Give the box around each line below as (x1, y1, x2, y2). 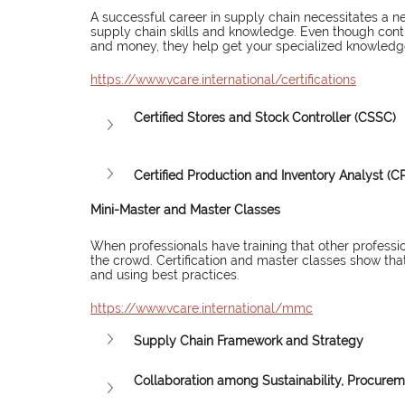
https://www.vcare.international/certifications (90, 72, 356, 88)
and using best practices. (90, 268, 240, 283)
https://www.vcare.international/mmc (90, 301, 313, 316)
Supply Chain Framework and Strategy (134, 333, 363, 348)
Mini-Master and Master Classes (90, 202, 280, 218)
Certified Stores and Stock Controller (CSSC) (134, 109, 396, 125)
